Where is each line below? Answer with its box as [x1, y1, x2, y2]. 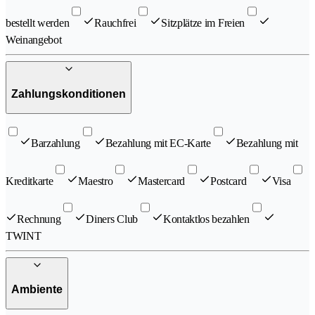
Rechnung [17, 212, 61, 225]
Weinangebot [6, 34, 62, 46]
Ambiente [11, 283, 63, 296]
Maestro [78, 174, 113, 187]
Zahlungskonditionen [11, 88, 126, 101]
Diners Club [86, 212, 138, 225]
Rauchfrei [94, 17, 136, 30]
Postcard [210, 174, 247, 187]
